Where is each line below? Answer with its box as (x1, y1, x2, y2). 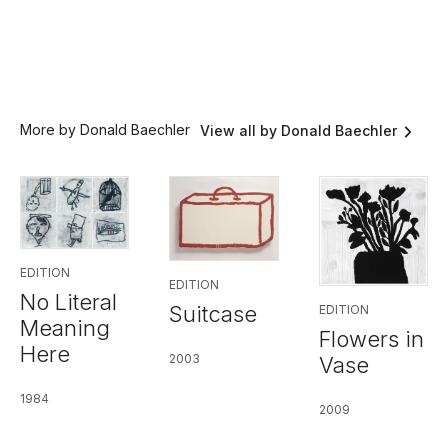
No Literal (20, 289, 117, 316)
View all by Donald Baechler (200, 122, 397, 140)
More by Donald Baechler (20, 121, 190, 139)
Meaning (20, 315, 110, 342)
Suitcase (169, 300, 258, 327)
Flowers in (318, 325, 424, 352)
